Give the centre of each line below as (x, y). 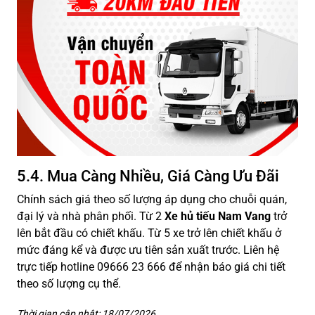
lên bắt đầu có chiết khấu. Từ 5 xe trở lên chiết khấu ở (149, 233)
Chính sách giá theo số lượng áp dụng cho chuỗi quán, (152, 199)
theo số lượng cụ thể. (69, 283)
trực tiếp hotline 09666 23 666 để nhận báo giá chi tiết (151, 266)
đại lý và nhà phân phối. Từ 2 (91, 216)
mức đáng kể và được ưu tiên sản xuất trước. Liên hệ (148, 250)
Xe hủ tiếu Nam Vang (218, 216)
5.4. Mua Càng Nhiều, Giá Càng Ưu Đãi (148, 176)
